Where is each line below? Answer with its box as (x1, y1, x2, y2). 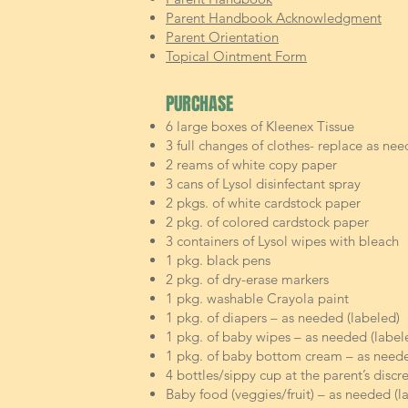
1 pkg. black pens (166, 251, 270, 269)
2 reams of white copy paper (166, 156, 337, 173)
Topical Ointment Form (166, 47, 307, 65)
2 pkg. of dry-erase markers (166, 270, 329, 288)
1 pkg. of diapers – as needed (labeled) (166, 309, 400, 326)
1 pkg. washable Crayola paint (166, 290, 349, 307)
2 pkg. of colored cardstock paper (166, 213, 369, 230)
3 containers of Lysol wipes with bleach (166, 232, 399, 250)
